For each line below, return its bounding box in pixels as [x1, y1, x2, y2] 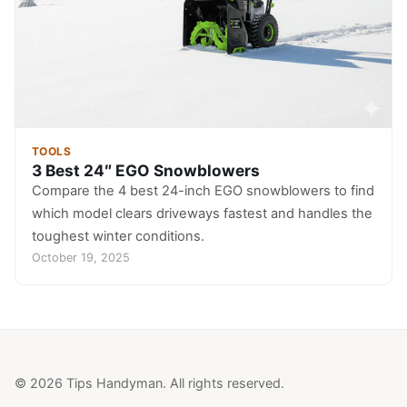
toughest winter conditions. [31, 228, 204, 245]
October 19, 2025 [31, 251, 130, 265]
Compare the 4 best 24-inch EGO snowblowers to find [31, 183, 374, 200]
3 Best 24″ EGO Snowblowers [31, 161, 260, 181]
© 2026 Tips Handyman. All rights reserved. [15, 374, 284, 391]
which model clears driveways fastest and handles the [31, 205, 372, 223]
